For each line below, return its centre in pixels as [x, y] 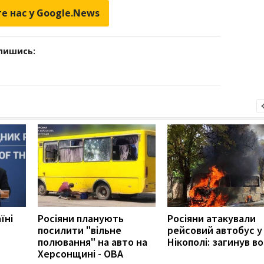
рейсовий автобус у [215, 230]
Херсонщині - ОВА [80, 253]
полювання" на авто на [93, 242]
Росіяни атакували [212, 218]
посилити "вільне [80, 230]
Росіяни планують [81, 218]
